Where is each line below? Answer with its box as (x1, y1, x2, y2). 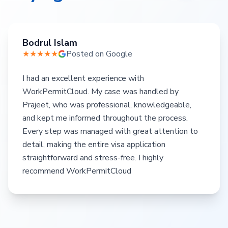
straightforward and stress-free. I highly (22, 152, 163, 163)
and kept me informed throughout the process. (22, 112, 188, 124)
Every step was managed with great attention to (22, 126, 198, 137)
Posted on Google (66, 48, 132, 60)
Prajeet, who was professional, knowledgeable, (22, 99, 191, 110)
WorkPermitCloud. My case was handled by (22, 86, 179, 97)
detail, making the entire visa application (22, 139, 165, 150)
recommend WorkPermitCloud (22, 165, 131, 177)
